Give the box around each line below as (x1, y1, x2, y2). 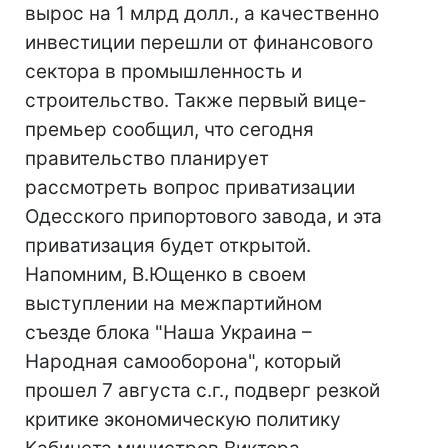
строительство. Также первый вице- (25, 89, 367, 112)
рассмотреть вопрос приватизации (25, 176, 355, 199)
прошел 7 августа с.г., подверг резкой (25, 379, 380, 402)
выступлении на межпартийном (25, 292, 322, 315)
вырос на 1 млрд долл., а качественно (25, 2, 379, 25)
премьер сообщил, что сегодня (25, 118, 314, 141)
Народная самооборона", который (25, 350, 341, 373)
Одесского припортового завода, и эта (25, 205, 382, 228)
